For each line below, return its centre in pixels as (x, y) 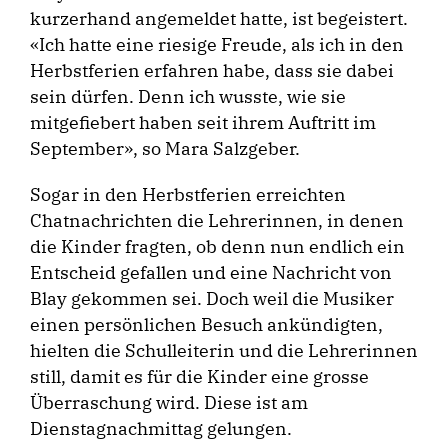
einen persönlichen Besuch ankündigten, (206, 325)
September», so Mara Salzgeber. (165, 149)
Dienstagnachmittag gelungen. (161, 429)
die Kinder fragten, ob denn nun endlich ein (217, 247)
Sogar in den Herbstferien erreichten (188, 195)
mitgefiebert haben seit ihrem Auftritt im (203, 123)
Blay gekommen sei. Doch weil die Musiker (212, 299)
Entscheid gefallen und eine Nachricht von (211, 273)
